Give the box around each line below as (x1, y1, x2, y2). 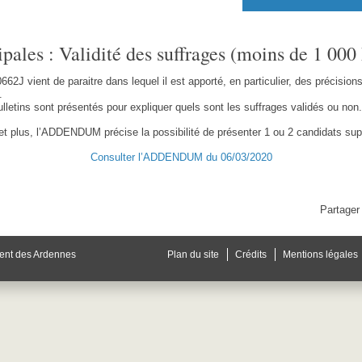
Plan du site (166, 249, 219, 260)
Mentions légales (282, 249, 358, 260)
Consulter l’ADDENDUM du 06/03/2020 (90, 151, 272, 163)
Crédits (234, 249, 267, 260)
